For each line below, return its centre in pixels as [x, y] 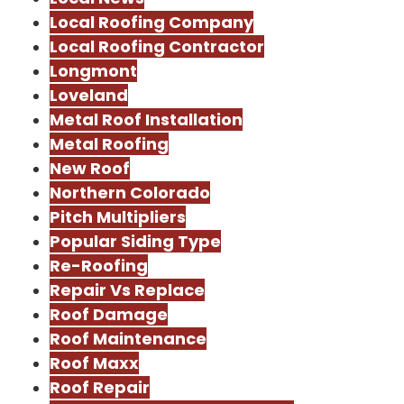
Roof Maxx [94, 363]
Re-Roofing [99, 266]
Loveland [89, 95]
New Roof [90, 168]
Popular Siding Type [135, 241]
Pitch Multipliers [118, 217]
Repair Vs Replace [127, 290]
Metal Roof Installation [146, 119]
